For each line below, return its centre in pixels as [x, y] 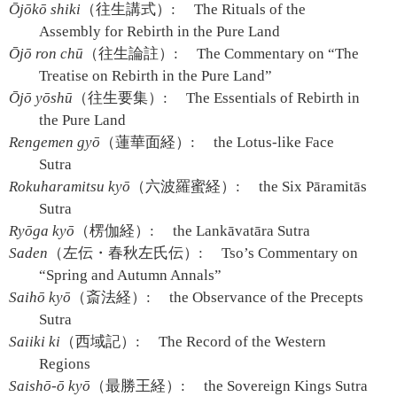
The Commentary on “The [276, 54]
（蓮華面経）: [148, 142]
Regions [65, 364]
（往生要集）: [120, 98]
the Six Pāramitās [311, 187]
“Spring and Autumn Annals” [131, 275]
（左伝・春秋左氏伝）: [125, 253]
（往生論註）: [131, 54]
